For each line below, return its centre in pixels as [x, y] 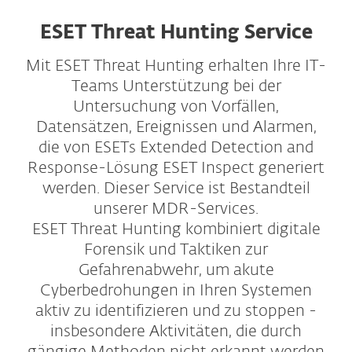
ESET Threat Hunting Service [176, 33]
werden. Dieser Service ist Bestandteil [176, 189]
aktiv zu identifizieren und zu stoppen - [176, 311]
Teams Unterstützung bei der [176, 86]
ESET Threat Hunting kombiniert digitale [176, 229]
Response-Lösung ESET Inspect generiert [176, 168]
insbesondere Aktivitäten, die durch [176, 332]
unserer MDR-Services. [176, 209]
